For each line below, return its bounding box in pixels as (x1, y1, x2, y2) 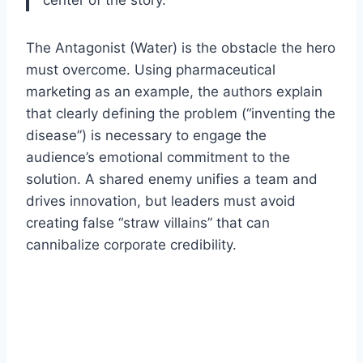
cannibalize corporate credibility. (26, 236, 237, 253)
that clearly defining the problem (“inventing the (26, 105, 335, 122)
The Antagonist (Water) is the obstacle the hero (26, 39, 335, 56)
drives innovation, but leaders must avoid (26, 192, 296, 209)
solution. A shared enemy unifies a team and (26, 170, 318, 187)
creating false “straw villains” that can (26, 214, 270, 231)
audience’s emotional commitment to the (26, 148, 290, 165)
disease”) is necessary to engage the (26, 126, 267, 143)
